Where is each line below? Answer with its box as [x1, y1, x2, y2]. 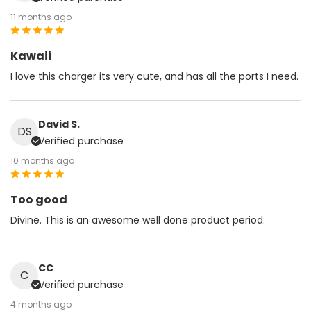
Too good [10, 191, 67, 208]
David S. [38, 117, 80, 131]
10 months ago [10, 154, 74, 167]
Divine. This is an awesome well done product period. [10, 212, 265, 227]
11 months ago [10, 10, 72, 23]
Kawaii [10, 47, 51, 64]
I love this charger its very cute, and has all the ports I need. [10, 69, 299, 83]
